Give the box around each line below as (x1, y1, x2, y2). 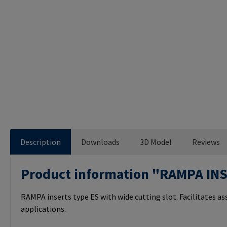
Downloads (81, 137, 120, 147)
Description (20, 137, 61, 147)
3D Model (140, 137, 172, 147)
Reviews (192, 137, 220, 147)
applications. (21, 204, 66, 214)
